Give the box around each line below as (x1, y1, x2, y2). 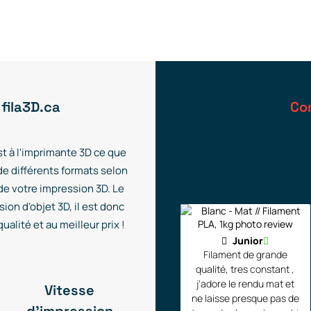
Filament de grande (203, 248, 287, 261)
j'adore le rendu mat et (196, 277, 294, 290)
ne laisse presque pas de (191, 292, 299, 305)
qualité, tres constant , (196, 262, 231, 276)
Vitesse (44, 281, 94, 299)
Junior (233, 234, 264, 247)
